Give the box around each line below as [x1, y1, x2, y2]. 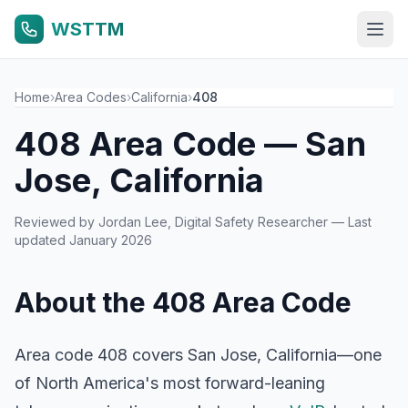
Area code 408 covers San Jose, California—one [15, 345, 382, 364]
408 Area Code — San [15, 124, 366, 164]
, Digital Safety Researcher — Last [168, 214, 372, 229]
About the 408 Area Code [15, 286, 352, 319]
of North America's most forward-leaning [15, 373, 325, 393]
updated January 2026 [15, 232, 152, 248]
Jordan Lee [98, 214, 168, 229]
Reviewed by [15, 214, 98, 229]
